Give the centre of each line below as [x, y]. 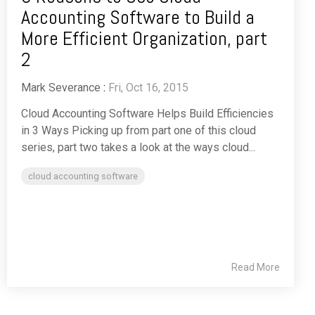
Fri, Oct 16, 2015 [148, 88]
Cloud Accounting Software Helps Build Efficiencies [147, 114]
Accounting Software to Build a [138, 18]
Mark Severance [61, 88]
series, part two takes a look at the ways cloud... [138, 148]
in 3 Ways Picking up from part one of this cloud [139, 131]
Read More [256, 268]
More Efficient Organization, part [144, 39]
